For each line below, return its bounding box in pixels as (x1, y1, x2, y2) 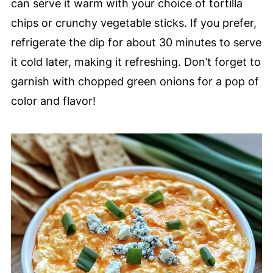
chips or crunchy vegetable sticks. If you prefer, (10, 16, 257, 30)
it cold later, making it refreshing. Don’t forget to (10, 55, 261, 69)
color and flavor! (10, 94, 96, 108)
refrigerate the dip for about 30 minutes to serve (10, 36, 261, 49)
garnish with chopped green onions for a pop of (10, 75, 259, 88)
